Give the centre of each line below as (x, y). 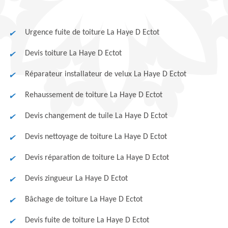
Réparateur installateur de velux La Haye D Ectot (106, 74)
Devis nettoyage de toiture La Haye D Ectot (96, 137)
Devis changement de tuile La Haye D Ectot (96, 116)
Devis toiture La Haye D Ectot (73, 53)
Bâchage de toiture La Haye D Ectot (84, 199)
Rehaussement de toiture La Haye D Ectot (94, 95)
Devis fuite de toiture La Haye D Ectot (87, 220)
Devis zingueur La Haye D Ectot (76, 179)
